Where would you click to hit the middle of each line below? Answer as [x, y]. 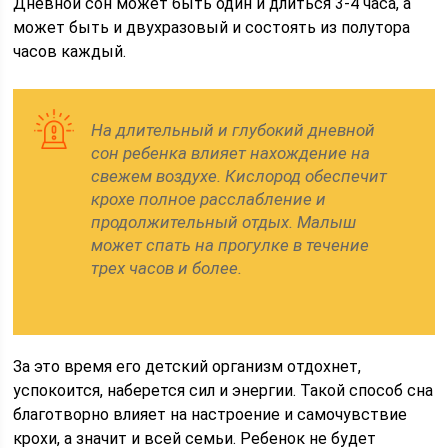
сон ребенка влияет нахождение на [231, 153]
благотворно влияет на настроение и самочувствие [210, 414]
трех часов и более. [167, 268]
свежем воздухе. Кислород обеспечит [239, 176]
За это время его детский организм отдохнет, [187, 366]
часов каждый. [70, 51]
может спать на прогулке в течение [230, 245]
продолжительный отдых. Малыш [224, 222]
